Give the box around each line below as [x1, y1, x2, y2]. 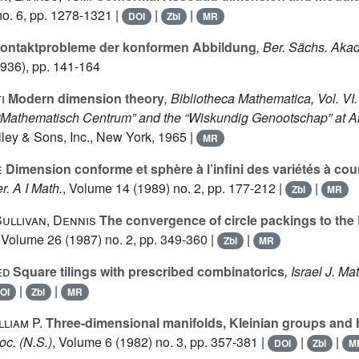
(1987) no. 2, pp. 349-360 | [62, 230, 217, 249]
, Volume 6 [52, 333, 112, 352]
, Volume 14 [63, 179, 130, 198]
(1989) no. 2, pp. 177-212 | [130, 179, 285, 198]
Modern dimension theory [5, 89, 164, 108]
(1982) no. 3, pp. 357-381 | [112, 333, 268, 352]
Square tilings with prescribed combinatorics [10, 262, 284, 281]
